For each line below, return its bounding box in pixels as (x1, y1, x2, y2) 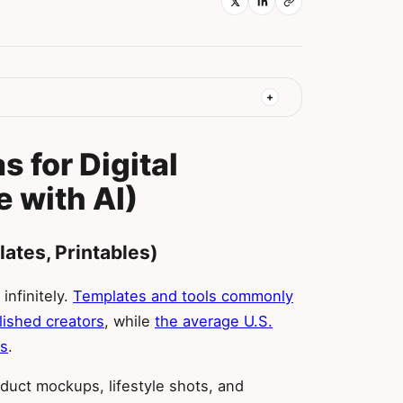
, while (104, 311, 155, 330)
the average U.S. (155, 311, 273, 330)
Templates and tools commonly (73, 286, 293, 305)
